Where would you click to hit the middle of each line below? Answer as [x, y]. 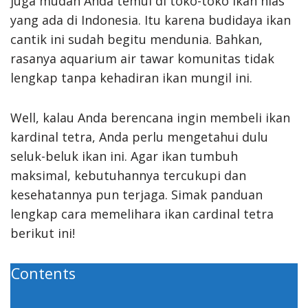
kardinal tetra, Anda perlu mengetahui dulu [139, 136]
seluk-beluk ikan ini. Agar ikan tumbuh [124, 156]
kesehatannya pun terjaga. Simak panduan [136, 194]
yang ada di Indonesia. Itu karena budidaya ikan [151, 20]
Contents [43, 273]
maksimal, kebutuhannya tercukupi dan [128, 175]
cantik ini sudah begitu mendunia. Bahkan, [136, 39]
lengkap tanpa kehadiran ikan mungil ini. [131, 77]
